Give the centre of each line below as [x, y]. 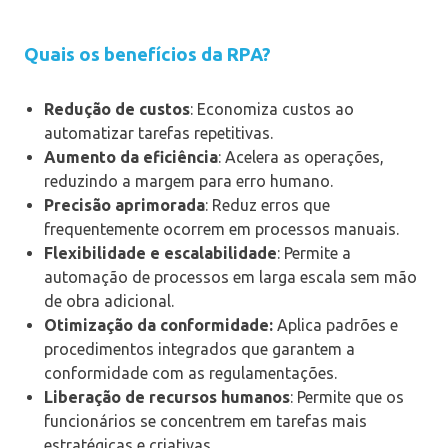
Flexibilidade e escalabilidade [160, 252]
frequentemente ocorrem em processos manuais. [221, 228]
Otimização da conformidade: [158, 324]
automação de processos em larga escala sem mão [230, 276]
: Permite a [314, 252]
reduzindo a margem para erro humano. [188, 180]
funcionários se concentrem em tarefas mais [205, 420]
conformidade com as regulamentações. [190, 372]
